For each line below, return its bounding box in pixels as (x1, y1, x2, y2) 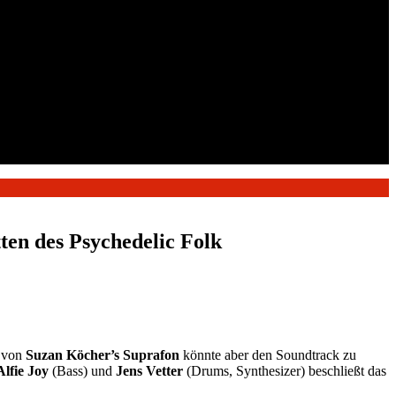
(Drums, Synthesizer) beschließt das (187, 363, 386, 379)
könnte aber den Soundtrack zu (179, 347, 356, 363)
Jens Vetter (116, 363, 187, 379)
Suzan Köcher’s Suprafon (26, 347, 179, 363)
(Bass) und (52, 363, 116, 379)
